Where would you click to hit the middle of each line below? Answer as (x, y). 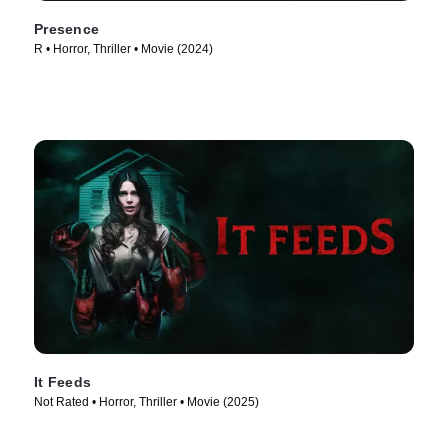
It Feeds (62, 381)
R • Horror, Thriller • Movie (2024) (123, 49)
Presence (66, 29)
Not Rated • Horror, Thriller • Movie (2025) (146, 401)
